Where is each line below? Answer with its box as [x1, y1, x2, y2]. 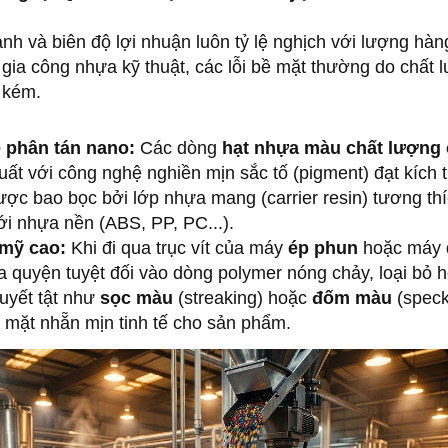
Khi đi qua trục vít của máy [66, 238, 288, 258]
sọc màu [100, 288, 173, 308]
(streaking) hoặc [173, 288, 312, 308]
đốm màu [312, 288, 392, 308]
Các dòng [135, 138, 222, 158]
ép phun [288, 238, 358, 258]
